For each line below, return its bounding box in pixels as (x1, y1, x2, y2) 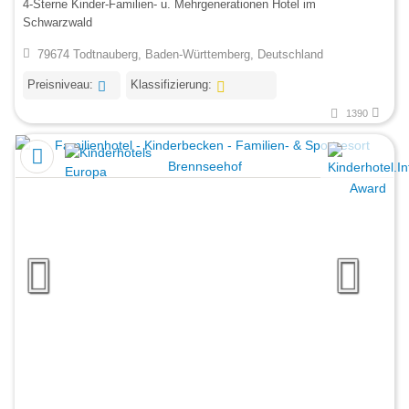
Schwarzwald (23, 15, 92, 29)
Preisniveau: (27, 78, 93, 92)
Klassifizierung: (130, 78, 212, 92)
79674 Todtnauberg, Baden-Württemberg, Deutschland (37, 47, 323, 62)
